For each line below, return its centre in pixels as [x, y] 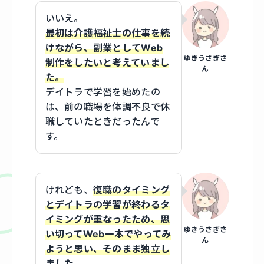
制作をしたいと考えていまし [107, 62]
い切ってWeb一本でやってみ [108, 234]
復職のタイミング [131, 189]
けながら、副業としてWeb [104, 47]
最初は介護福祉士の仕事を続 [108, 33]
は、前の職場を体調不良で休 [108, 106]
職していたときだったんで [102, 121]
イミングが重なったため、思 [108, 219]
